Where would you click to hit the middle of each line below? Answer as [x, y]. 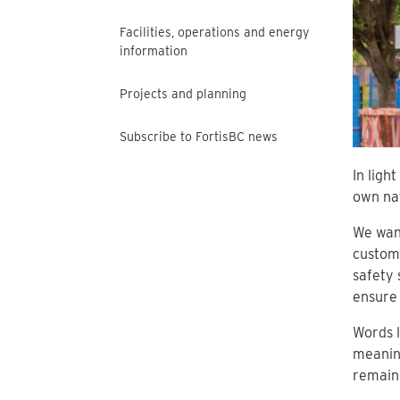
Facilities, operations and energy [214, 32]
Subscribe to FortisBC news [199, 137]
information [154, 51]
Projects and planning [183, 94]
